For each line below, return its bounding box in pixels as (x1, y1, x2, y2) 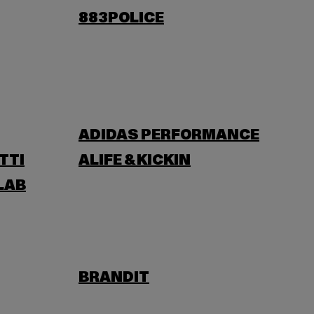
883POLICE (78, 8, 164, 28)
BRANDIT (78, 268, 149, 287)
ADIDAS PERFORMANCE (78, 125, 259, 145)
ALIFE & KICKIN (78, 151, 191, 170)
